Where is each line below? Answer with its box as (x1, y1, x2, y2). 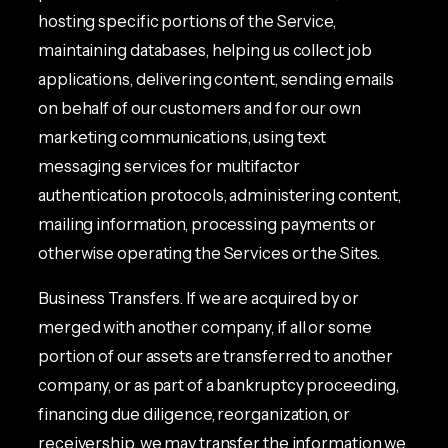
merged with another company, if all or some (38, 316, 372, 337)
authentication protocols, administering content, (38, 184, 402, 205)
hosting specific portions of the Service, (38, 10, 336, 31)
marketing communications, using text (38, 126, 327, 147)
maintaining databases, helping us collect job (38, 39, 372, 60)
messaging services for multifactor (38, 155, 300, 176)
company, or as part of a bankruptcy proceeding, (38, 374, 400, 395)
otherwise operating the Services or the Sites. (38, 242, 381, 263)
